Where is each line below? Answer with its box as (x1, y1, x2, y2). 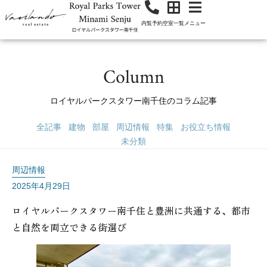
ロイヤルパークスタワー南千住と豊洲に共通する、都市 (12, 203, 250, 218)
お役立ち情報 (181, 122, 231, 132)
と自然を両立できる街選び (12, 220, 126, 234)
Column (103, 61, 164, 95)
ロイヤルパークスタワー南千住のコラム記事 (50, 95, 217, 105)
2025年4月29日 (12, 181, 70, 191)
